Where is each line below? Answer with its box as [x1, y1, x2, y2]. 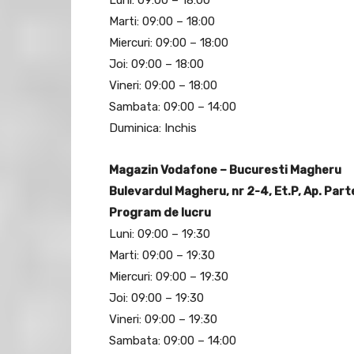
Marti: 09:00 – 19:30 [109, 248, 215, 263]
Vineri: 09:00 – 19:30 [109, 312, 217, 327]
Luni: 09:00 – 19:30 [109, 227, 210, 242]
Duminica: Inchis [109, 121, 197, 136]
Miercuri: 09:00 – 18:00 [109, 36, 228, 51]
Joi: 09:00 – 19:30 [109, 291, 204, 306]
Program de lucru [109, 205, 211, 220]
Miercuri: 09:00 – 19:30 [109, 269, 228, 284]
